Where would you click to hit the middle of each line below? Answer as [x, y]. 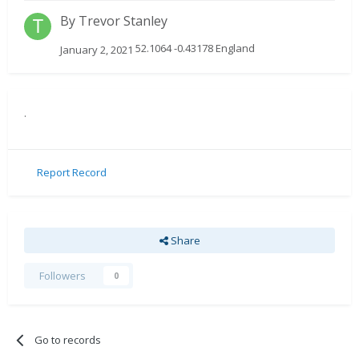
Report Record [72, 173]
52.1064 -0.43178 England [194, 48]
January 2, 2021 [97, 49]
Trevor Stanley [123, 21]
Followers [63, 275]
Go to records [68, 339]
